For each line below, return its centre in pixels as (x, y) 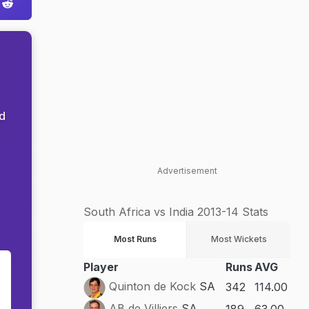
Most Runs (135, 239)
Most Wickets (239, 239)
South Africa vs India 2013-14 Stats (176, 212)
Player (101, 267)
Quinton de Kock (152, 287)
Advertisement (187, 171)
